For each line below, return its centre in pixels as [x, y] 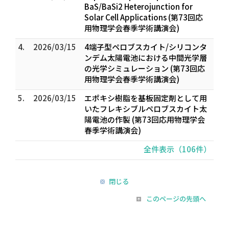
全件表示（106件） [177, 149]
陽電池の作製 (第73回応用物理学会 [145, 119]
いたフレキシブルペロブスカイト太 [146, 109]
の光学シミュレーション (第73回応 [145, 68]
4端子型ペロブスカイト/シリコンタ [146, 47]
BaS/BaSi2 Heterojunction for [139, 6]
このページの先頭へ [176, 199]
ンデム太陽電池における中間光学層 [146, 58]
